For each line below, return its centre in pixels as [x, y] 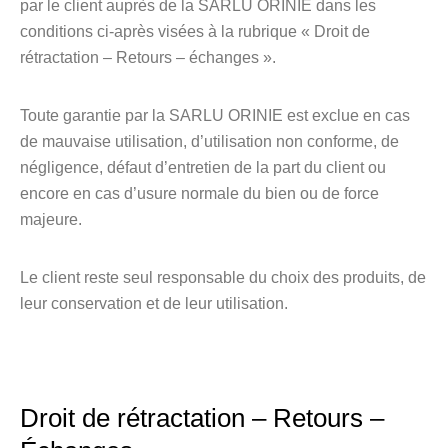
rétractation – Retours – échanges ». [148, 57]
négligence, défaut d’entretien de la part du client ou [203, 167]
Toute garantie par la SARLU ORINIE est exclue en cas [215, 115]
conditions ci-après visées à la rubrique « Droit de [195, 31]
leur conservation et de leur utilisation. [154, 303]
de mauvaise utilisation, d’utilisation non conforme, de [209, 141]
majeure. [51, 219]
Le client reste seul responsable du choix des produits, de [223, 277]
